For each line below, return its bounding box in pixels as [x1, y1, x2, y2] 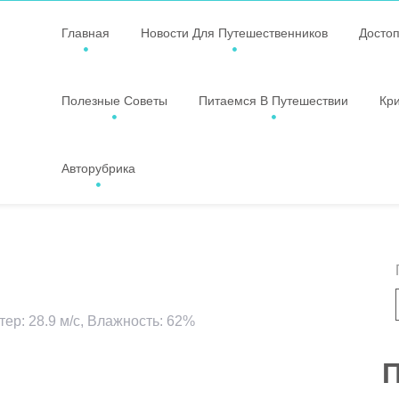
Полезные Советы [61, 94, 167, 108]
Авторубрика [61, 161, 135, 175]
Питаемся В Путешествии [199, 94, 348, 108]
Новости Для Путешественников [141, 26, 328, 40]
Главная [61, 26, 110, 40]
